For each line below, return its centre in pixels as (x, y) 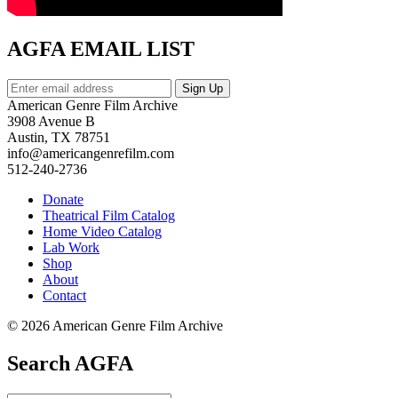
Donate (63, 200)
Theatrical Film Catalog (109, 216)
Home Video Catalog (102, 232)
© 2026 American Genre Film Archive (115, 326)
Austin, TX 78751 (59, 138)
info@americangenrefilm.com (91, 154)
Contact (64, 296)
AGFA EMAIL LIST (101, 49)
